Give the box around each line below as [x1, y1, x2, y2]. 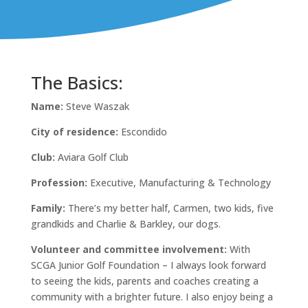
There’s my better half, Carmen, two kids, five [65, 201, 274, 214]
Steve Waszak [63, 100, 129, 113]
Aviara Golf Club [57, 151, 129, 164]
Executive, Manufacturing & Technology [87, 176, 271, 189]
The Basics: [30, 70, 123, 95]
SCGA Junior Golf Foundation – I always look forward [30, 258, 266, 272]
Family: [30, 201, 65, 214]
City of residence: [30, 125, 118, 138]
